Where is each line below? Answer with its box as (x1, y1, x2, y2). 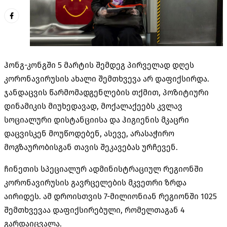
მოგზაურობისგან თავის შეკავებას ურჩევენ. (4, 142, 178, 152)
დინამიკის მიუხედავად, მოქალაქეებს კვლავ (4, 101, 182, 111)
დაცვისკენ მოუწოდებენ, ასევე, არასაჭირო (4, 128, 174, 138)
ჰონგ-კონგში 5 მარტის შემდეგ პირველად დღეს (4, 60, 194, 70)
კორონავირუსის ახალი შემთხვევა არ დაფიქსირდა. (4, 73, 209, 84)
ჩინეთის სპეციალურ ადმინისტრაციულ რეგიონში (4, 164, 203, 174)
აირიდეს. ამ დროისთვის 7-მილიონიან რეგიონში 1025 (4, 191, 217, 201)
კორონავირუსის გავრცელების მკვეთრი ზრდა (4, 177, 186, 187)
